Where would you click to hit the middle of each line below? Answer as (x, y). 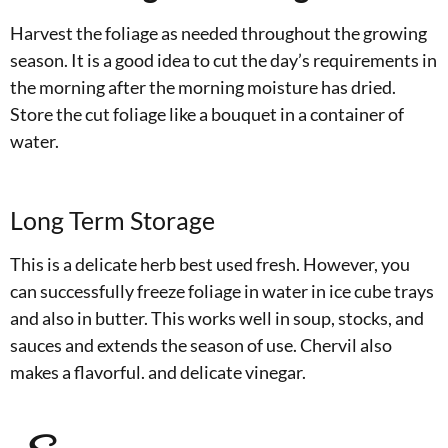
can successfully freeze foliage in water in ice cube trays (222, 290)
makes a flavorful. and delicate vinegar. (158, 371)
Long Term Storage (112, 219)
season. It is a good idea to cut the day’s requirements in (223, 59)
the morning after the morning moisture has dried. (203, 86)
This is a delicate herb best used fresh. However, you (210, 263)
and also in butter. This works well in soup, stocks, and (217, 317)
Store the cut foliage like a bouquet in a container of (207, 113)
